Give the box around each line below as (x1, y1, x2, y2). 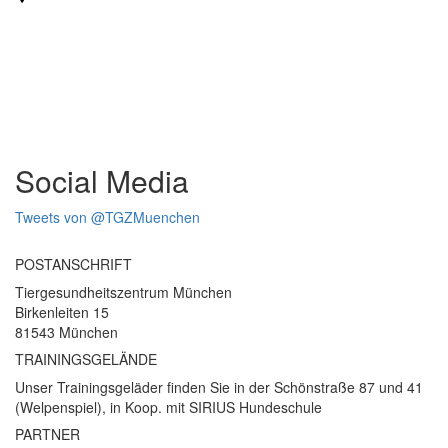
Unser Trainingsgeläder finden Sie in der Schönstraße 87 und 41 (15, 377, 423, 397)
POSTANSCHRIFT (15, 254, 132, 274)
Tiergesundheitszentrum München (15, 282, 232, 302)
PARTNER (15, 424, 80, 444)
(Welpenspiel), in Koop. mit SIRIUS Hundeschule (15, 397, 322, 417)
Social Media (15, 159, 189, 202)
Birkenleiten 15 (15, 302, 109, 322)
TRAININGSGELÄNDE (15, 349, 157, 369)
